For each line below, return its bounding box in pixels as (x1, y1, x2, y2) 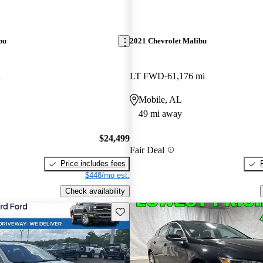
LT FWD (129, 70, 164, 81)
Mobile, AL (138, 94, 182, 104)
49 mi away (138, 108, 182, 119)
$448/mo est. (85, 171, 130, 180)
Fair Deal (129, 144, 164, 155)
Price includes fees (60, 159, 126, 168)
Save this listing (114, 206, 170, 215)
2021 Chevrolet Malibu (129, 36, 207, 46)
